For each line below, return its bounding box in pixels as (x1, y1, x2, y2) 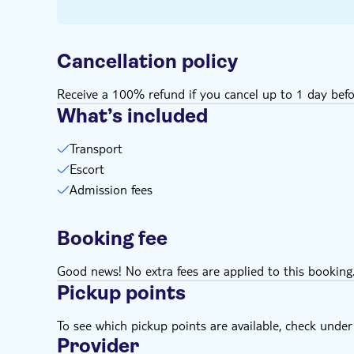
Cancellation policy (57, 50, 238, 73)
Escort (70, 160, 104, 177)
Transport (70, 140, 122, 156)
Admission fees (70, 181, 153, 198)
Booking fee (57, 227, 168, 250)
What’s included (57, 104, 208, 127)
